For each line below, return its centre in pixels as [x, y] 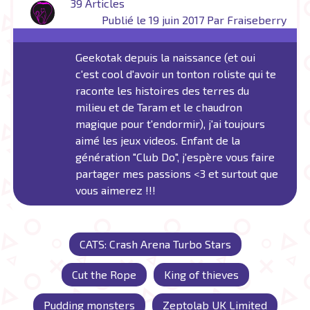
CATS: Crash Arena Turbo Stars [155, 244]
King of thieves [201, 274]
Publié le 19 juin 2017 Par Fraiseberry [194, 20]
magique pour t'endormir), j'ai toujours [170, 124]
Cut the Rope [104, 274]
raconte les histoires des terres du [162, 90]
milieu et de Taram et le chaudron [159, 107]
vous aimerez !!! [116, 190]
